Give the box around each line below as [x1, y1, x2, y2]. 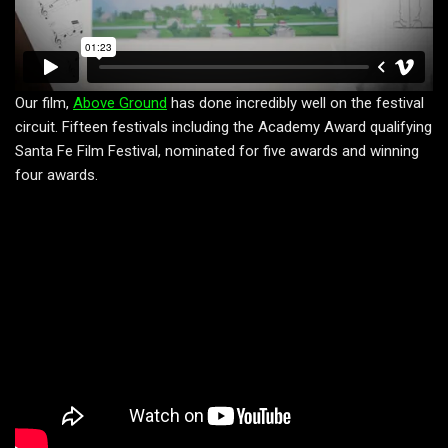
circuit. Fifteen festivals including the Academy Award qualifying [15, 118, 432, 137]
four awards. [15, 166, 98, 185]
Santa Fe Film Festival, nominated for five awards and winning [15, 142, 419, 161]
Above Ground [73, 94, 167, 113]
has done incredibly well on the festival [167, 94, 424, 113]
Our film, [15, 94, 73, 113]
